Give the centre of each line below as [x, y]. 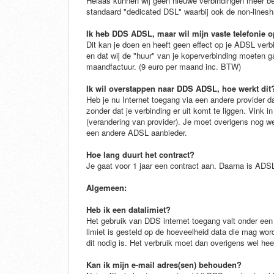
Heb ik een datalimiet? [128, 210]
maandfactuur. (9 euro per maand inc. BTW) [164, 67]
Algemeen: [106, 188]
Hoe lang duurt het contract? [140, 155]
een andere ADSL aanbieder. [137, 133]
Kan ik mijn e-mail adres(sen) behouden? [164, 265]
